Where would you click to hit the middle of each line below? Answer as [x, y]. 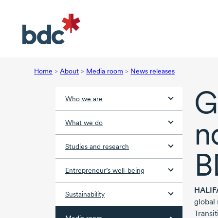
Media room [105, 71]
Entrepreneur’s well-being [105, 171]
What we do [84, 123]
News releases [153, 71]
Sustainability [85, 194]
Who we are [84, 99]
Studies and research [97, 147]
